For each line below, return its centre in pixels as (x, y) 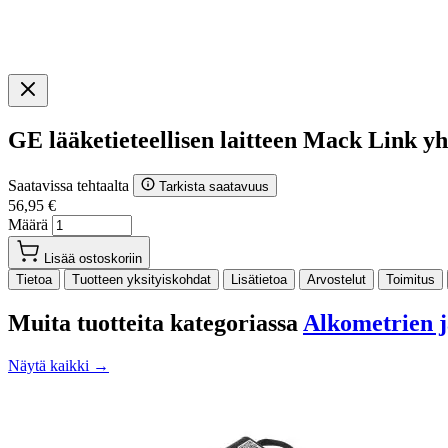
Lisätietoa (259, 279)
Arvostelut (336, 279)
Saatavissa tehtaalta (70, 185)
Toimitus (410, 279)
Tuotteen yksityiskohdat (141, 279)
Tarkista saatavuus (214, 186)
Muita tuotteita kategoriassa (155, 322)
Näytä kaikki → (58, 365)
